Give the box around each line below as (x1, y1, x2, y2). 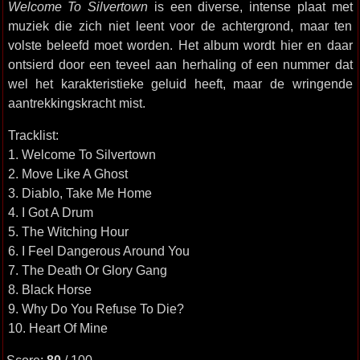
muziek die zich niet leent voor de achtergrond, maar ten (7, 18, 353, 33)
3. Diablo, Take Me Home (7, 186, 152, 200)
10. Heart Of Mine (7, 321, 108, 335)
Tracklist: (7, 128, 59, 142)
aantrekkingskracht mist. (7, 96, 145, 110)
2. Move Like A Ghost (7, 166, 128, 181)
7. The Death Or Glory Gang (7, 263, 167, 277)
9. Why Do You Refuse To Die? (7, 301, 184, 316)
